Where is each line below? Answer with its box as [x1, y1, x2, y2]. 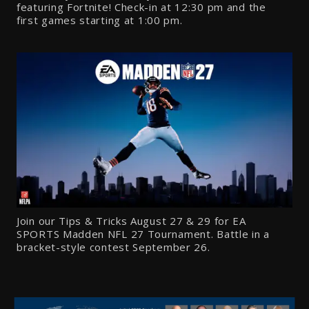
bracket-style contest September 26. [17, 239, 210, 254]
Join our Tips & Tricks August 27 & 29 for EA [17, 213, 246, 228]
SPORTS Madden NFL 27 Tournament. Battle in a [17, 226, 270, 241]
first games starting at [17, 12, 138, 27]
